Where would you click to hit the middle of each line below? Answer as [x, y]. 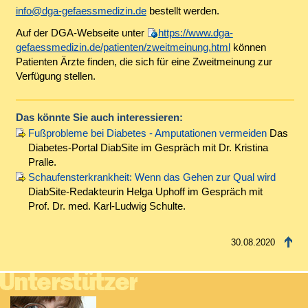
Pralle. [42, 162]
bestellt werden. [183, 11]
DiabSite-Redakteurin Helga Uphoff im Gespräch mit [145, 192]
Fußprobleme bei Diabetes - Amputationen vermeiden [147, 133]
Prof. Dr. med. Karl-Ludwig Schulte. [107, 206]
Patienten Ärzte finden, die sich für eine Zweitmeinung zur [144, 61]
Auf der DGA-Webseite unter [81, 32]
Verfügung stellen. [55, 76]
